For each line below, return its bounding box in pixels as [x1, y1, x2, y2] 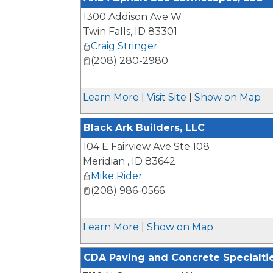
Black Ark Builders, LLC [83, 122, 205, 133]
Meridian [83, 155, 127, 167]
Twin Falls [83, 26, 130, 37]
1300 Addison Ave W [83, 11, 182, 23]
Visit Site [147, 91, 186, 103]
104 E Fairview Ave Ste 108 [83, 141, 210, 152]
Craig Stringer [91, 40, 158, 52]
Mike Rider [91, 170, 143, 182]
